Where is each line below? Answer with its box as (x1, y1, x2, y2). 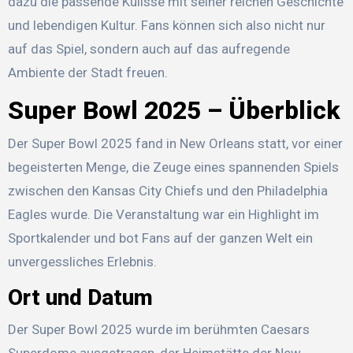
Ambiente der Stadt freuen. (7, 64, 168, 80)
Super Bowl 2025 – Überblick (7, 95, 340, 125)
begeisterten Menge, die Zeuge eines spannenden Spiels (7, 159, 339, 176)
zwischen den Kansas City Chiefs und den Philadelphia (7, 183, 328, 199)
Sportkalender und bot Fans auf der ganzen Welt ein (7, 230, 313, 247)
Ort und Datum (7, 284, 153, 311)
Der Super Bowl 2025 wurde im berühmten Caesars (7, 321, 310, 337)
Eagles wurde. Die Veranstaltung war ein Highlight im (7, 206, 319, 223)
